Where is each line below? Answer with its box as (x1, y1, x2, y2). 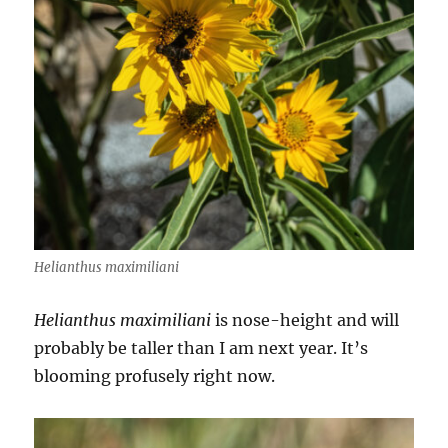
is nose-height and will (211, 309, 400, 330)
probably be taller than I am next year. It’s (34, 337, 369, 358)
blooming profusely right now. (34, 365, 276, 386)
